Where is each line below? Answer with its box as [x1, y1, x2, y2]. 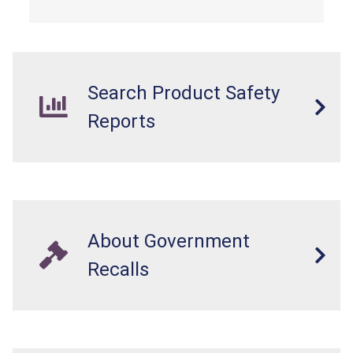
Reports [87, 110, 155, 132]
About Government [87, 229, 250, 252]
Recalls [87, 258, 149, 281]
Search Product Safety [87, 81, 280, 104]
